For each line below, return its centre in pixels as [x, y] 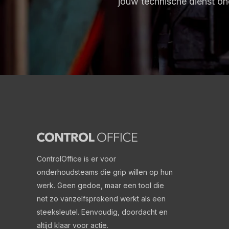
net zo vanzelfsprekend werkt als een [101, 199]
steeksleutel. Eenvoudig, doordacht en [102, 212]
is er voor [99, 159]
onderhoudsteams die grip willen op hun [105, 172]
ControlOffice [59, 159]
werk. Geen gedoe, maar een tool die [100, 185]
